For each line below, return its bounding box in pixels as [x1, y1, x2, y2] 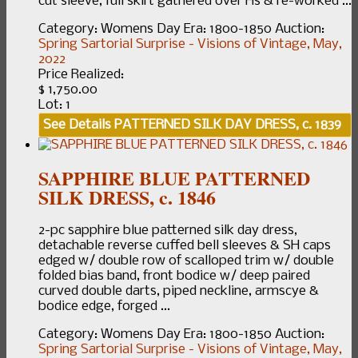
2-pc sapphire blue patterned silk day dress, [38, 222, 297, 238]
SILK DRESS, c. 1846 [38, 182, 216, 211]
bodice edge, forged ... [38, 298, 170, 314]
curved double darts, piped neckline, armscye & [38, 283, 319, 299]
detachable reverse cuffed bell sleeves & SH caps [38, 237, 331, 253]
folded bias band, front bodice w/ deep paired [38, 268, 310, 284]
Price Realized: [38, 66, 124, 82]
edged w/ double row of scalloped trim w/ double [38, 253, 334, 268]
